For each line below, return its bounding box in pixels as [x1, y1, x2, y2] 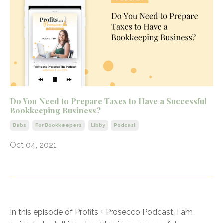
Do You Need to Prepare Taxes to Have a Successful [10, 95, 207, 106]
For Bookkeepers [35, 122, 82, 128]
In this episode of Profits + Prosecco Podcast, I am [10, 207, 193, 217]
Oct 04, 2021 [10, 140, 57, 150]
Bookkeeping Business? [10, 105, 101, 115]
